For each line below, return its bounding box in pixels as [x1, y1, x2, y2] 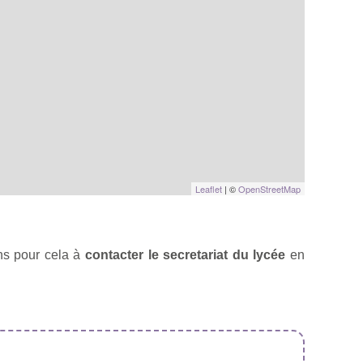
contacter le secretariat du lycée [84, 247, 286, 262]
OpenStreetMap [238, 181, 301, 195]
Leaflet [195, 181, 222, 195]
